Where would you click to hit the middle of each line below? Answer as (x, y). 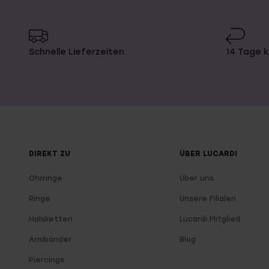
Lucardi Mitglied (210, 219)
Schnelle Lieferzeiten (77, 52)
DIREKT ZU (50, 153)
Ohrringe (46, 178)
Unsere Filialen (207, 198)
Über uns (196, 178)
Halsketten (51, 219)
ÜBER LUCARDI (208, 153)
